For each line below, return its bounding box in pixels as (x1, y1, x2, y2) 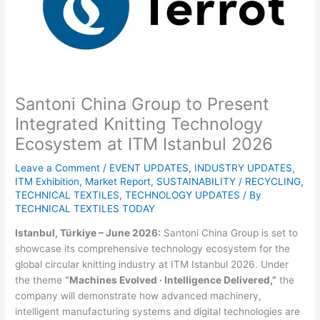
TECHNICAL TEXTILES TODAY (15, 202, 156, 214)
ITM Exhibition (15, 175, 80, 187)
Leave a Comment (15, 161, 101, 174)
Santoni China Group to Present (15, 93, 270, 114)
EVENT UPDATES (109, 161, 189, 174)
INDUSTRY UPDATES (194, 161, 293, 174)
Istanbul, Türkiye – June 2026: (15, 227, 161, 239)
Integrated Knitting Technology (15, 113, 264, 134)
